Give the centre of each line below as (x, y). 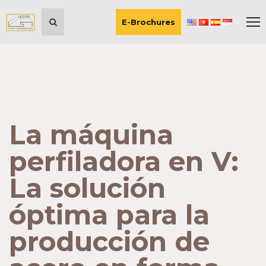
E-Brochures (148, 22)
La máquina (91, 134)
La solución (87, 188)
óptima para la (109, 215)
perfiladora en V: (124, 161)
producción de (109, 241)
